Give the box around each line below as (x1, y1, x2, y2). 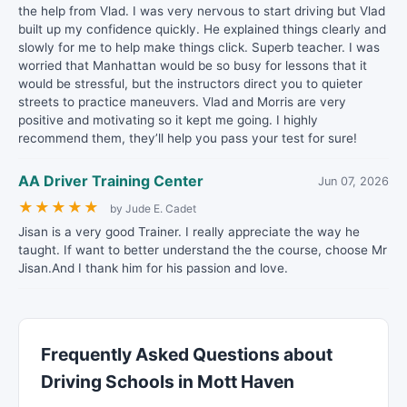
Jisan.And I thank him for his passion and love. (18, 261, 288, 275)
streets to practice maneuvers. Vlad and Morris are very (18, 94, 346, 109)
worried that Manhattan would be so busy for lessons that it (18, 58, 367, 73)
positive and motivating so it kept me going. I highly (18, 113, 318, 127)
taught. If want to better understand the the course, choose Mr (18, 243, 387, 257)
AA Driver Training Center (18, 172, 203, 190)
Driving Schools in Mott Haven (41, 371, 294, 392)
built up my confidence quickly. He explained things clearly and (18, 22, 386, 36)
